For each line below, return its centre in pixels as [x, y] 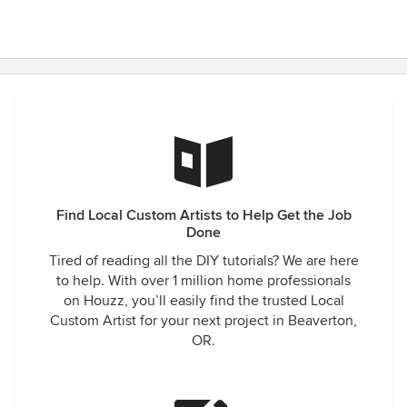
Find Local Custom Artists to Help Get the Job [203, 215]
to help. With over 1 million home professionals [203, 281]
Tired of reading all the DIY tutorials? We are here [203, 261]
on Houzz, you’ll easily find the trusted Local [203, 301]
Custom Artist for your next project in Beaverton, [203, 321]
